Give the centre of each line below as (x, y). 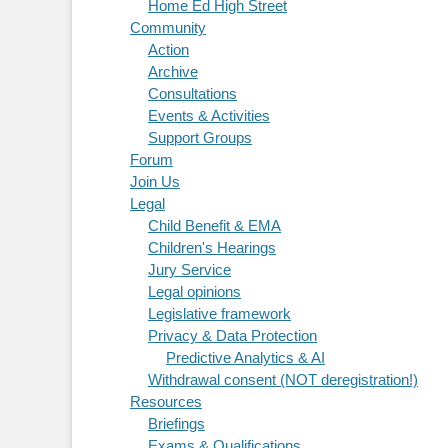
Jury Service (189, 270)
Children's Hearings (212, 248)
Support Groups (200, 138)
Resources (166, 402)
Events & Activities (209, 116)
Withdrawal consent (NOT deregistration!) (283, 380)
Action (168, 50)
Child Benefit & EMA (214, 226)
